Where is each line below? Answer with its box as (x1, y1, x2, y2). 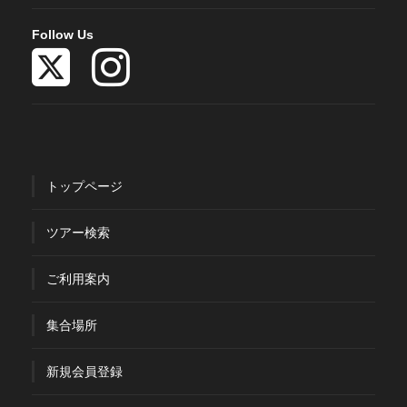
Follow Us (32, 27, 94, 43)
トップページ (46, 179, 123, 194)
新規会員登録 (46, 364, 123, 380)
